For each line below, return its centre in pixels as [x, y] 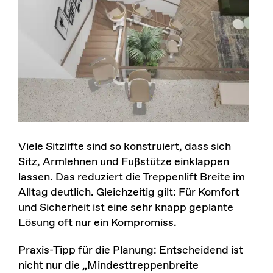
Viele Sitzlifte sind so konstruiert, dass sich [124, 147]
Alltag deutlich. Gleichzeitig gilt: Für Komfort [129, 192]
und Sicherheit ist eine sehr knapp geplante [126, 207]
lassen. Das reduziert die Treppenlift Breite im [131, 177]
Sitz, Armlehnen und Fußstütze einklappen [123, 162]
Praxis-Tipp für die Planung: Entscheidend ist [130, 250]
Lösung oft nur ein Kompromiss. [97, 223]
